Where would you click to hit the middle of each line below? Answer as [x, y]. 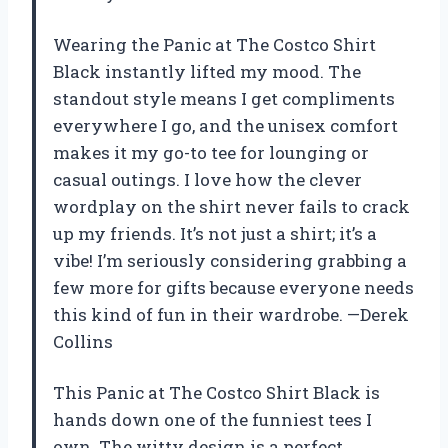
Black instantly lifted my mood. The [207, 72]
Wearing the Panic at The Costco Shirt [214, 45]
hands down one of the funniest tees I [212, 420]
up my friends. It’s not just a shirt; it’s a [215, 234]
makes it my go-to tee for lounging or [211, 153]
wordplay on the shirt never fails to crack [231, 207]
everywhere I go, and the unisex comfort [225, 126]
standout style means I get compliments [224, 99]
